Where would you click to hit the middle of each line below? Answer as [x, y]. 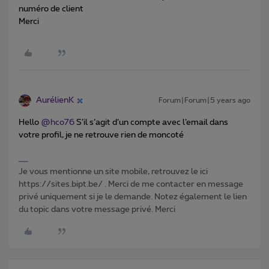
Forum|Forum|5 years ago [204, 101]
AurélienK [55, 101]
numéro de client [51, 9]
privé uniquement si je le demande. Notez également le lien [133, 197]
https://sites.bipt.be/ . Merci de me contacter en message [131, 185]
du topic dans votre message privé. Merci [97, 210]
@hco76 [58, 123]
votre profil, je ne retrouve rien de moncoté [101, 135]
